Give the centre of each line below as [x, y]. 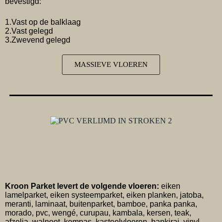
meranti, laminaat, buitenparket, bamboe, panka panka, [101, 204]
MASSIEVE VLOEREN [111, 64]
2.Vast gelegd [30, 31]
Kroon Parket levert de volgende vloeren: [82, 186]
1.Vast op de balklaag [43, 22]
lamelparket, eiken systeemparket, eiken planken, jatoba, [104, 195]
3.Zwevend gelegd [38, 40]
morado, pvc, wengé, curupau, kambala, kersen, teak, [98, 213]
